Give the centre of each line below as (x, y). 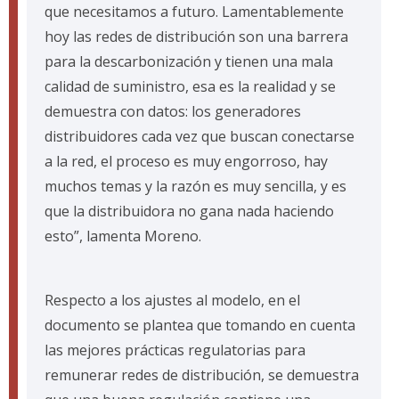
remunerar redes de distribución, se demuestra (202, 375)
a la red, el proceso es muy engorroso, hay (186, 162)
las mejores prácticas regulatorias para (175, 350)
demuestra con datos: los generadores (173, 112)
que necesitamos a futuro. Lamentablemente (194, 12)
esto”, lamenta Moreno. (123, 236)
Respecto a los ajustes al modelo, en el (172, 301)
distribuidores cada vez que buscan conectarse (199, 137)
